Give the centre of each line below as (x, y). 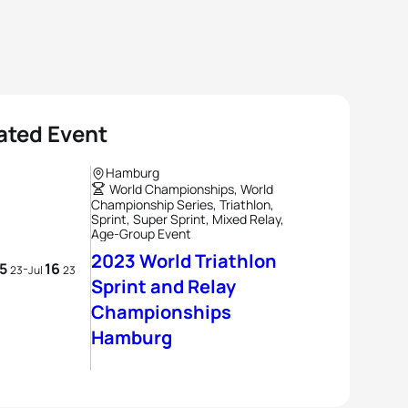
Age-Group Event (141, 234)
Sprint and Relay (163, 286)
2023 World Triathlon (184, 261)
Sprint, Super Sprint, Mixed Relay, (188, 219)
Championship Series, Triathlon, (183, 204)
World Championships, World (191, 189)
